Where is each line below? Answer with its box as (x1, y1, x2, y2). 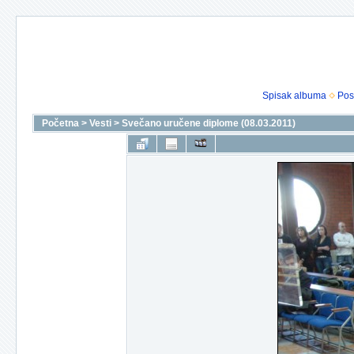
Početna (42, 118, 79, 129)
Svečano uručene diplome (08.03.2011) (122, 118, 296, 129)
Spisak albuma (262, 90, 326, 101)
